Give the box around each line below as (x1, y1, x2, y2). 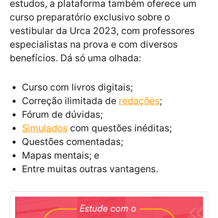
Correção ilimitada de (22, 95, 119, 107)
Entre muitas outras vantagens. (22, 163, 158, 175)
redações (119, 95, 160, 107)
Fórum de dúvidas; (22, 109, 103, 121)
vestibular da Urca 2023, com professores (10, 25, 195, 37)
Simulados (22, 122, 68, 134)
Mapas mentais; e (22, 149, 99, 162)
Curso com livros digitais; (22, 81, 133, 93)
